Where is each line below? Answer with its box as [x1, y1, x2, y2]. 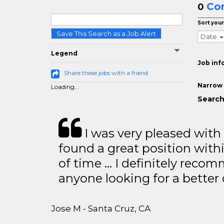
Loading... [51, 83, 79, 90]
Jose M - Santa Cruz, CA [51, 203, 150, 213]
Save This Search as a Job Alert [56, 29, 156, 37]
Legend [51, 49, 77, 57]
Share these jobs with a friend [64, 69, 148, 76]
